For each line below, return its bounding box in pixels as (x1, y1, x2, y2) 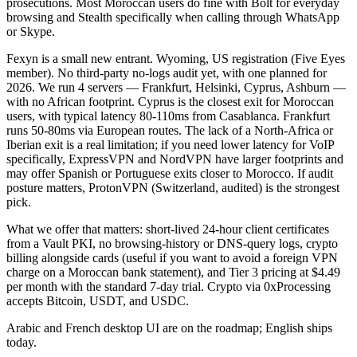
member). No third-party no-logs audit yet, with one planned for (6, 66, 327, 80)
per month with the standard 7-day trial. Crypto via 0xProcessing (6, 280, 331, 294)
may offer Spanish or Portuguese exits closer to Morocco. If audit (6, 167, 333, 181)
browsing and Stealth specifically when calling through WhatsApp (6, 10, 339, 25)
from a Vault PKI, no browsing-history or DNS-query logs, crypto (6, 237, 338, 251)
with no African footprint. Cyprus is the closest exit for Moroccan (6, 95, 334, 109)
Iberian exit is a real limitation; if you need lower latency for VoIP (6, 138, 334, 152)
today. (6, 335, 37, 350)
